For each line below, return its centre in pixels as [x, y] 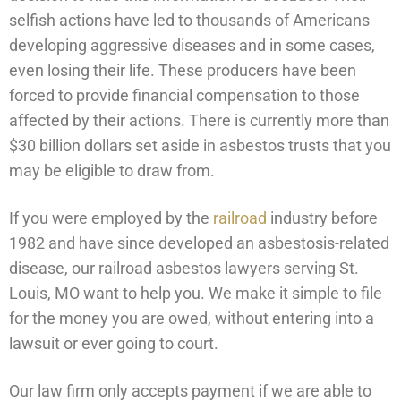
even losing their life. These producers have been [183, 70]
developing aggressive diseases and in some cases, [192, 45]
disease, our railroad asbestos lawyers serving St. [184, 268]
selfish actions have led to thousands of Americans [189, 20]
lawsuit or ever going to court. [114, 343]
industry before [322, 218]
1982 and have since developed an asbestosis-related [199, 243]
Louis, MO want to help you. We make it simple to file [196, 293]
